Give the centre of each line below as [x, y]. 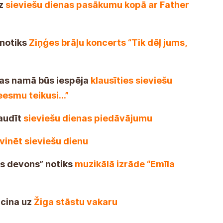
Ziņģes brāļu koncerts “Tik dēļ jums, [108, 42]
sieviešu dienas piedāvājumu [88, 118]
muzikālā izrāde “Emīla [125, 164]
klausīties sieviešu [131, 80]
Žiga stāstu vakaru [76, 202]
